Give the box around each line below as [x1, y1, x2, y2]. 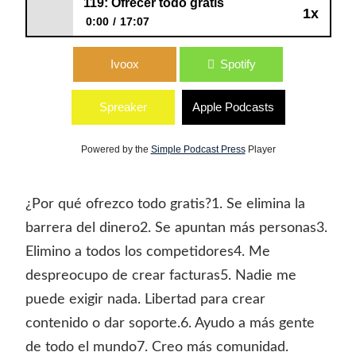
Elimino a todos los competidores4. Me [25, 245, 270, 259]
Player [245, 144, 276, 155]
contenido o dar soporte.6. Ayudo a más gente [25, 316, 315, 331]
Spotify [219, 57, 256, 71]
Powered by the [80, 144, 151, 155]
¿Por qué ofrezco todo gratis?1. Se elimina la [25, 197, 305, 211]
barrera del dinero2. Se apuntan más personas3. [25, 221, 327, 235]
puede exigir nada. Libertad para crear [25, 292, 265, 307]
